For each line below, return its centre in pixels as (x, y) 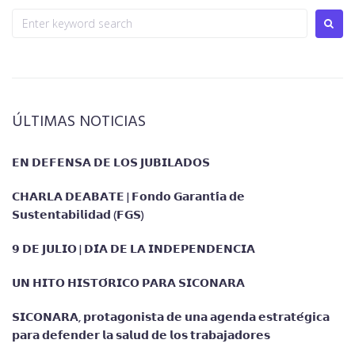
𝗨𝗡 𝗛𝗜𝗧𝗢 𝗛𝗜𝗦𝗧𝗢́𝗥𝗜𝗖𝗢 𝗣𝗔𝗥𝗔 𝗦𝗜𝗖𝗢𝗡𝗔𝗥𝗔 (128, 284)
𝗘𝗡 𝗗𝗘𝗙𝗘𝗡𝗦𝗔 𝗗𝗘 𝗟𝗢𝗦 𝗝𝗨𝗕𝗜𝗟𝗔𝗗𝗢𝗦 (111, 164)
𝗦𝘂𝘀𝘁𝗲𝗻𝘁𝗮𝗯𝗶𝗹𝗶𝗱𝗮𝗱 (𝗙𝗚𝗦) (78, 216)
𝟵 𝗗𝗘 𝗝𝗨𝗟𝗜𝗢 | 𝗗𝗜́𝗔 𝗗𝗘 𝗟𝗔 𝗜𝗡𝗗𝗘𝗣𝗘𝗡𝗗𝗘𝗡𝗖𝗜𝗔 (134, 250)
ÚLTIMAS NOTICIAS (79, 122)
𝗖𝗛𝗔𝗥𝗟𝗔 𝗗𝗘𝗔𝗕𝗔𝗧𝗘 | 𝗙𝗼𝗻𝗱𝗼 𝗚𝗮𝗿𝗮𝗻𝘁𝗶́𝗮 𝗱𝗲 (128, 198)
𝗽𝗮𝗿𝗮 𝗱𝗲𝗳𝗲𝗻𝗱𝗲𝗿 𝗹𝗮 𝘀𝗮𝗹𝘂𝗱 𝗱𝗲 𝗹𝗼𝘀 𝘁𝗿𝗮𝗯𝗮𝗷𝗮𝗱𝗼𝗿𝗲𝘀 (141, 337)
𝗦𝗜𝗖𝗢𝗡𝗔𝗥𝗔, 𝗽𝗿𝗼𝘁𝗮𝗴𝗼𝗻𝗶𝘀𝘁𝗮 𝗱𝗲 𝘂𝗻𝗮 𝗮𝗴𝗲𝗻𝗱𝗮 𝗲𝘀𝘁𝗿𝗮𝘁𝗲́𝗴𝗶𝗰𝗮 (171, 319)
